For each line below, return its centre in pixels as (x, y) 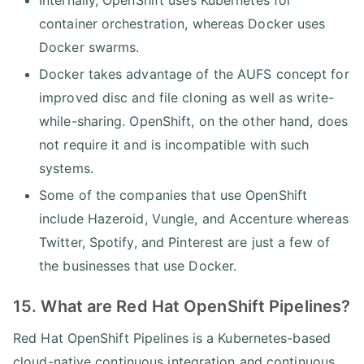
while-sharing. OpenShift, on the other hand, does (193, 121)
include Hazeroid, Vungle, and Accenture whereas (194, 218)
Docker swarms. (89, 47)
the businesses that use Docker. (138, 265)
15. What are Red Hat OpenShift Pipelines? (182, 306)
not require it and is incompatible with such (174, 144)
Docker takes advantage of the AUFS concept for (194, 74)
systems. (66, 168)
